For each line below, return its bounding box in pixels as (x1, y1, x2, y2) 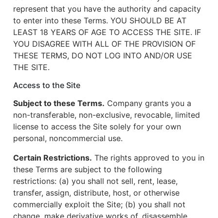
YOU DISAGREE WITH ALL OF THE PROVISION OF (13, 39, 196, 49)
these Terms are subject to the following (13, 164, 162, 174)
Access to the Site (13, 80, 80, 90)
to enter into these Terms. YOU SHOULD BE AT (13, 16, 186, 25)
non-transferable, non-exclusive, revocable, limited (13, 110, 200, 120)
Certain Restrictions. (13, 153, 92, 163)
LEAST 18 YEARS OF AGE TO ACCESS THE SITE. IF (13, 27, 201, 37)
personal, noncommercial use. (13, 133, 123, 143)
